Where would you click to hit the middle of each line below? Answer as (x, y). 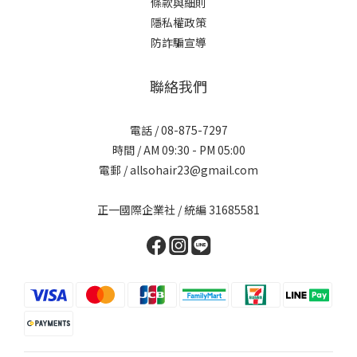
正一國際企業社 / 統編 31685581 (178, 210)
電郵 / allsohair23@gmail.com (178, 170)
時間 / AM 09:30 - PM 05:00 (178, 150)
